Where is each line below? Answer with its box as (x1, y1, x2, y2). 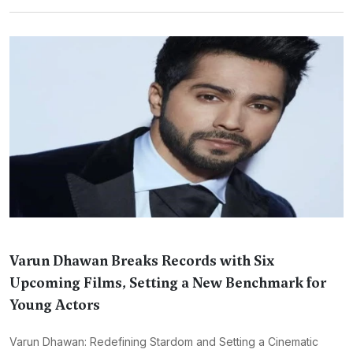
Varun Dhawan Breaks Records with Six (9, 251, 274, 270)
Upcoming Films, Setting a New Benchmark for (9, 273, 326, 292)
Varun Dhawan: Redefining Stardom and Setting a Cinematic (9, 335, 318, 348)
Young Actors (9, 295, 100, 314)
